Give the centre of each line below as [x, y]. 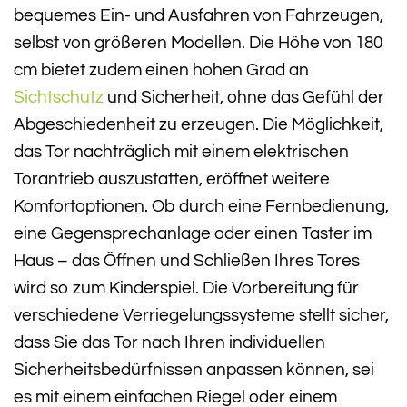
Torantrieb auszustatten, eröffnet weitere [172, 179]
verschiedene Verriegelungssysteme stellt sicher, [201, 316]
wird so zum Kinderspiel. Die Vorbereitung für [186, 288]
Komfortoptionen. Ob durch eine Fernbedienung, [201, 207]
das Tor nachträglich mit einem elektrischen [181, 152]
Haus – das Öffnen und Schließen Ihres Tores [187, 261]
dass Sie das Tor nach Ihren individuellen [169, 343]
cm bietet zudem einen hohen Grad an [161, 70]
